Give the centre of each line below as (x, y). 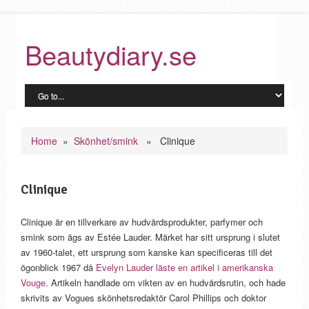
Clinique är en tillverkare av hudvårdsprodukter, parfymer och (142, 222)
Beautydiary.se (110, 54)
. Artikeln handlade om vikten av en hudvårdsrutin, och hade (166, 282)
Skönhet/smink (106, 141)
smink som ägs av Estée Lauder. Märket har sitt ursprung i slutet (151, 237)
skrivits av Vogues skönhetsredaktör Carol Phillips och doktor (144, 298)
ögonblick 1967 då (59, 267)
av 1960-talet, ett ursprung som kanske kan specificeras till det (147, 252)
